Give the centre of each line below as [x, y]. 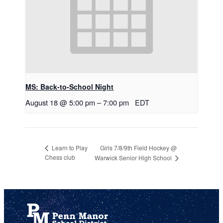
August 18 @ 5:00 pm [60, 102]
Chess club [60, 157]
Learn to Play [69, 148]
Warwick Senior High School [134, 158]
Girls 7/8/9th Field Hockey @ [138, 148]
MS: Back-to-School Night [70, 86]
